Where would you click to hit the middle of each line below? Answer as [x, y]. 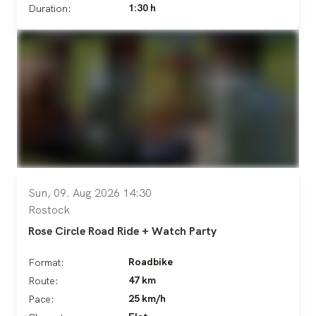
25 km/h [147, 298]
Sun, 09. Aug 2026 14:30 [90, 193]
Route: [43, 280]
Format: [46, 262]
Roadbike [151, 261]
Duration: [50, 8]
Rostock [49, 209]
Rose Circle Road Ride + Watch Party [122, 231]
